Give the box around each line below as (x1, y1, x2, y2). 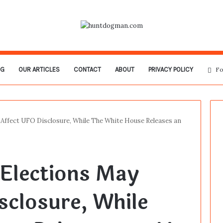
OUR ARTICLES (18, 66, 60, 74)
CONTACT (73, 66, 101, 74)
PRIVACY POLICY (148, 66, 193, 74)
